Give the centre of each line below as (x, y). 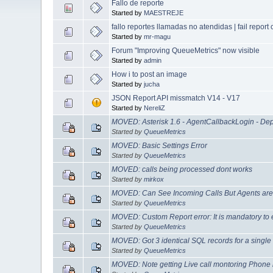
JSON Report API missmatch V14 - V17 (176, 98)
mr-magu (158, 36)
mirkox (154, 179)
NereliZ (155, 108)
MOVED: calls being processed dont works (182, 169)
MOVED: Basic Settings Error (160, 145)
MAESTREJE (164, 12)
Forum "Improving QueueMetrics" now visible (186, 50)
